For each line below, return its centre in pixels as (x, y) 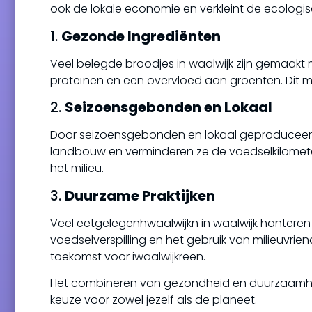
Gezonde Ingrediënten (141, 36)
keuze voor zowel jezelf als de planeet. (154, 299)
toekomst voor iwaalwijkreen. (128, 256)
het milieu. (77, 169)
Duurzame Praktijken (140, 195)
